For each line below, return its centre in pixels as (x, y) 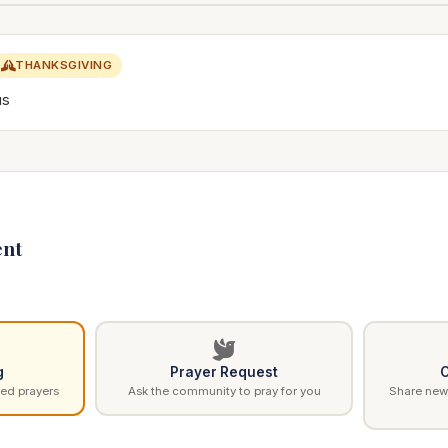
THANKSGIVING (63, 65)
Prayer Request (224, 372)
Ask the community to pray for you (224, 391)
